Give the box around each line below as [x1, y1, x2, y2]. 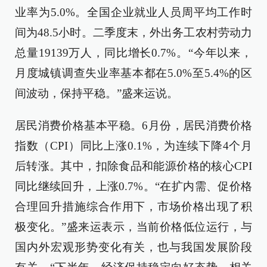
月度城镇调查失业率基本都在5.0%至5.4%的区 [15, 67, 252, 79]
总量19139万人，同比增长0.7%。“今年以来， [15, 46, 252, 59]
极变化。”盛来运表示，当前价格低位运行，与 [15, 221, 252, 233]
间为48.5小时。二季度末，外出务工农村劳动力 [15, 26, 252, 39]
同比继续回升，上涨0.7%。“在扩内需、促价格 [15, 180, 252, 193]
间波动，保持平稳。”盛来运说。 [15, 87, 178, 100]
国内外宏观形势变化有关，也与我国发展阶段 [15, 241, 252, 253]
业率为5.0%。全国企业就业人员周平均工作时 [15, 6, 252, 18]
